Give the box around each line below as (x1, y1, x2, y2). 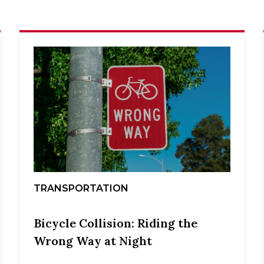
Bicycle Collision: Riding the (34, 216, 198, 231)
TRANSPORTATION (34, 183, 129, 194)
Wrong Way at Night (34, 233, 153, 249)
